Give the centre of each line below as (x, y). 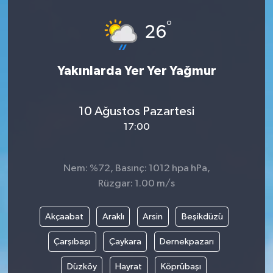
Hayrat (129, 266)
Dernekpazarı (187, 241)
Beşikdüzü (202, 216)
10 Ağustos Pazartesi (136, 112)
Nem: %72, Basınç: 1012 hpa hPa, (136, 168)
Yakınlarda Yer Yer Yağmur (136, 71)
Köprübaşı (181, 266)
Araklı (113, 216)
